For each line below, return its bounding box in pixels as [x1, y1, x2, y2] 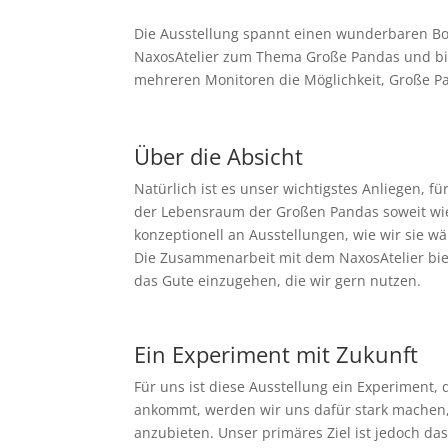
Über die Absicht [134, 140, 304, 171]
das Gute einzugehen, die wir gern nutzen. [134, 270, 422, 290]
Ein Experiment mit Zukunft [134, 338, 419, 369]
